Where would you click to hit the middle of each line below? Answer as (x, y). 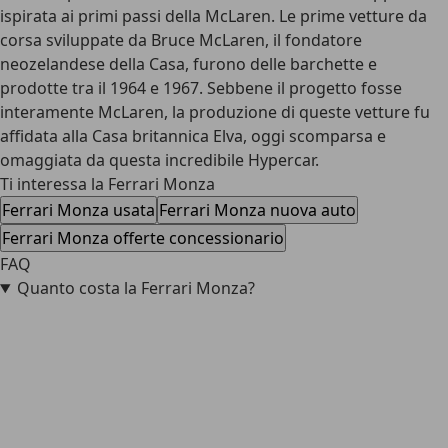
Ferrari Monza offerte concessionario (143, 238)
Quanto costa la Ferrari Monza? (135, 288)
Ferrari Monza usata (78, 210)
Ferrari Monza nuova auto (257, 210)
